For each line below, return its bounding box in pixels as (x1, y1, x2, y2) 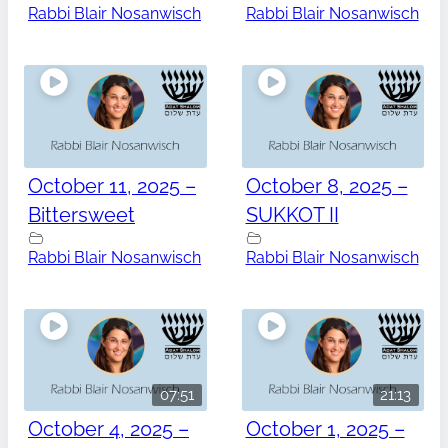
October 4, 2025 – (28, 417, 189, 442)
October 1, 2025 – (245, 417, 405, 442)
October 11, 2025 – (28, 173, 196, 198)
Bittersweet (28, 202, 135, 227)
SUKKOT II (245, 202, 339, 227)
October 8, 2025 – (245, 173, 408, 198)
